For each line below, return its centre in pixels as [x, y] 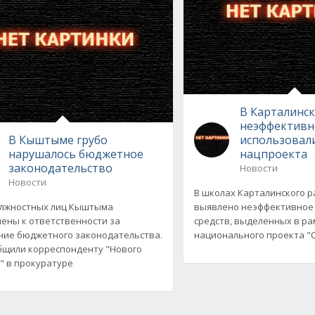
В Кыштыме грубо [58, 140]
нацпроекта [274, 154]
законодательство [60, 168]
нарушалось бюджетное [76, 154]
